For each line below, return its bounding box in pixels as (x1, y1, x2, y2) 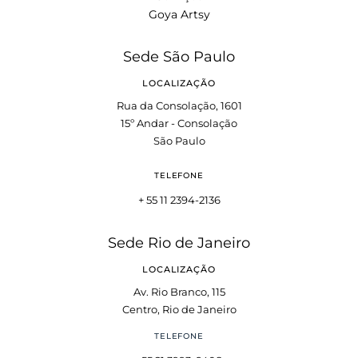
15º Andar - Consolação (121, 116, 237, 129)
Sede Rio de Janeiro (108, 233, 250, 252)
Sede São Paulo (123, 47, 235, 66)
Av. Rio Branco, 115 (133, 284, 225, 298)
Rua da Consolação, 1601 (116, 98, 242, 112)
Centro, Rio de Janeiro (121, 302, 237, 316)
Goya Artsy (148, 6, 210, 22)
